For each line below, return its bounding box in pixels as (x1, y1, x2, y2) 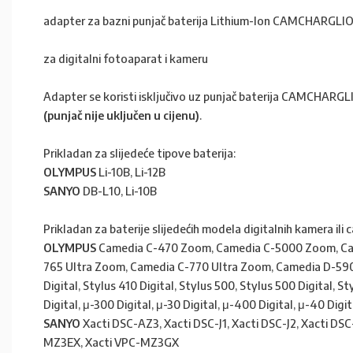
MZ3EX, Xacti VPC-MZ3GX (43, 335, 179, 349)
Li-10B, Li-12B (96, 165, 165, 179)
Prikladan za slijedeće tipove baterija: (43, 146, 236, 160)
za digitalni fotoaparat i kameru (43, 51, 208, 65)
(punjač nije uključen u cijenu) (43, 108, 199, 122)
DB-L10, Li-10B (80, 184, 157, 198)
